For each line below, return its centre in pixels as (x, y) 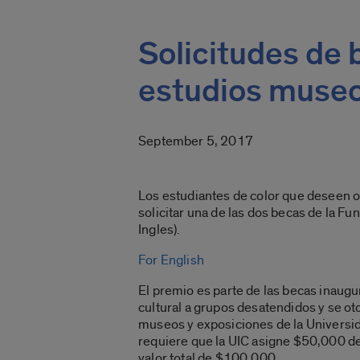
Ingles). (160, 229)
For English (171, 260)
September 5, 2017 (196, 141)
